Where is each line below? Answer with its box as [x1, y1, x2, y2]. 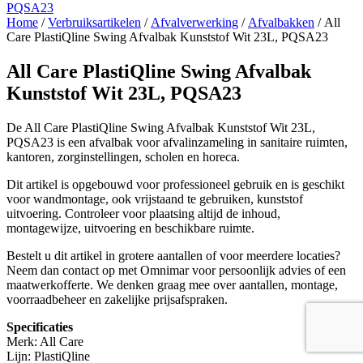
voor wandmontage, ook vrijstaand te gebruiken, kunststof [6, 192, 303, 207]
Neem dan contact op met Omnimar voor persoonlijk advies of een [6, 263, 346, 278]
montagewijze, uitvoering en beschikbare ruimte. [6, 221, 254, 236]
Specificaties [6, 320, 73, 335]
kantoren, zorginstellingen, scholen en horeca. [6, 150, 240, 164]
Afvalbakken [248, 15, 314, 30]
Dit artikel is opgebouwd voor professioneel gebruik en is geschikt [6, 177, 344, 192]
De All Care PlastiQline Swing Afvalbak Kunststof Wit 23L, [6, 121, 315, 135]
